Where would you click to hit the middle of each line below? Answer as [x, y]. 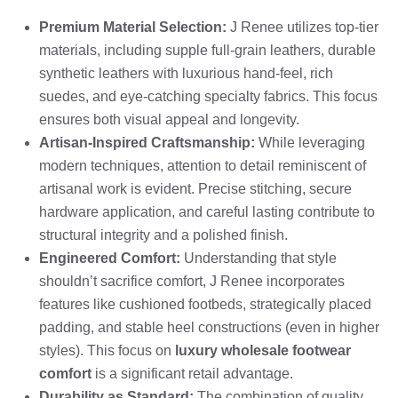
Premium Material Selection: [133, 27]
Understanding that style [259, 258]
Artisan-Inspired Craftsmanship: [147, 142]
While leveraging [310, 142]
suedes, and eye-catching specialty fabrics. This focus [208, 96]
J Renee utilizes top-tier [302, 27]
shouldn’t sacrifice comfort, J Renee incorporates [192, 281]
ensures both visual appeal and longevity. [169, 119]
